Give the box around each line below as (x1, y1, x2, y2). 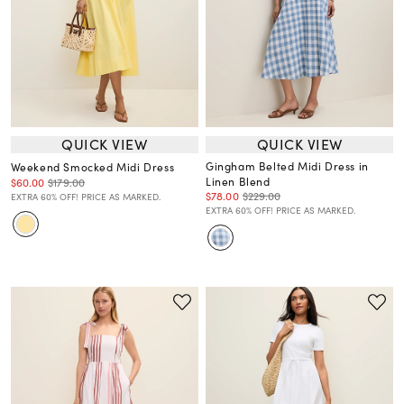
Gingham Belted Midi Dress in (206, 157, 369, 174)
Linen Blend (206, 172, 271, 189)
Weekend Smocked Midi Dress (10, 158, 175, 175)
